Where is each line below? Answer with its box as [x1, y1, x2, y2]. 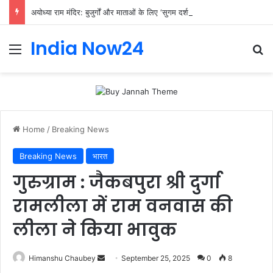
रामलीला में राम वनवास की [13, 194, 233, 218]
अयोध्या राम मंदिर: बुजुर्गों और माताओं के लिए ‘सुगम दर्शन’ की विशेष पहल [31, 7, 235, 17]
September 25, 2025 [121, 253, 190, 263]
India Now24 [30, 36, 144, 62]
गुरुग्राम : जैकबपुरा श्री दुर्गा [13, 170, 221, 194]
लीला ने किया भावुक [13, 218, 177, 242]
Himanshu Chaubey [29, 253, 96, 263]
